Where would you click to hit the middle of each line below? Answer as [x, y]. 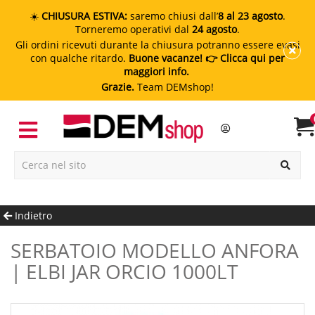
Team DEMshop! [174, 87]
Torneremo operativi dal [134, 29]
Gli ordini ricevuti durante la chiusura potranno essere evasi [157, 45]
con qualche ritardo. [79, 58]
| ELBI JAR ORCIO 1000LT [124, 271]
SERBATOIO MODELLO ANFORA [16, 250]
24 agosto [214, 29]
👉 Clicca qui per [244, 58]
